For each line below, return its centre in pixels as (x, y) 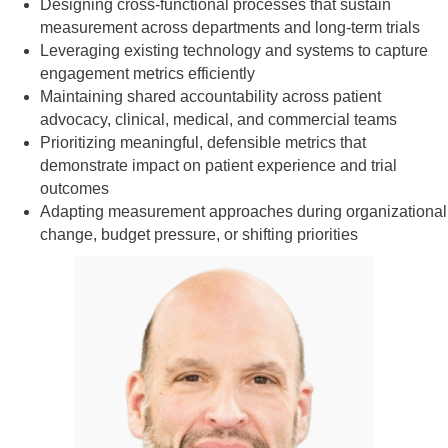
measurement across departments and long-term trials (230, 27)
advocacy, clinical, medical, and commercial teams (218, 119)
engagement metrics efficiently (147, 73)
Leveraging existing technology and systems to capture (234, 50)
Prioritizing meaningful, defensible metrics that (203, 142)
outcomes (74, 188)
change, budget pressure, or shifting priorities (199, 234)
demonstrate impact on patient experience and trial (218, 165)
